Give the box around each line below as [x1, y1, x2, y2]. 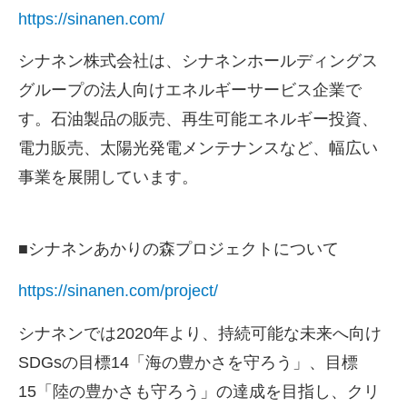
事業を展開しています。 [18, 168, 198, 187]
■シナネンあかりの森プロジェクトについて [18, 239, 339, 258]
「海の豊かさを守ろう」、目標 [129, 352, 358, 372]
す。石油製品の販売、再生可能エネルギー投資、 [18, 110, 378, 129]
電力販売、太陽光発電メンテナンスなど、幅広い [18, 139, 378, 158]
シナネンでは [18, 323, 116, 342]
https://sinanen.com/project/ [18, 282, 218, 301]
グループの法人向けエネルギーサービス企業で [18, 81, 362, 100]
